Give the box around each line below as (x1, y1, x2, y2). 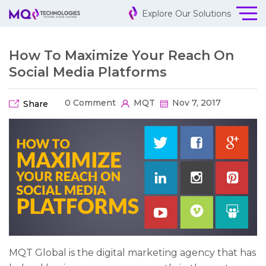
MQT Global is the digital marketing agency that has (9, 246, 256, 258)
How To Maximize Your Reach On (9, 47, 234, 64)
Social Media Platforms (9, 64, 167, 81)
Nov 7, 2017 (169, 97, 221, 109)
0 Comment (62, 97, 116, 109)
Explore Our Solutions (139, 8, 231, 19)
